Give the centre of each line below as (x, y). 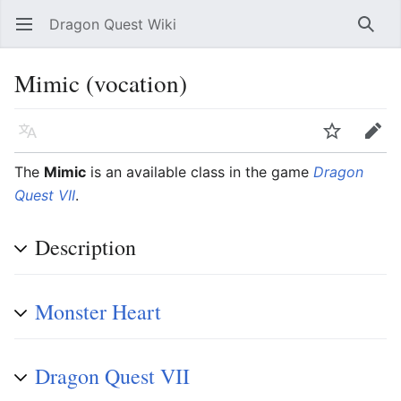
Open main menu (33, 33)
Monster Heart (98, 311)
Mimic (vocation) (101, 83)
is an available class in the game (200, 172)
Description (85, 247)
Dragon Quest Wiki (113, 24)
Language (33, 140)
